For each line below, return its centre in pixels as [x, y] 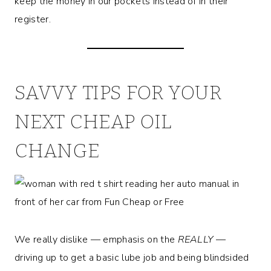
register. [33, 19]
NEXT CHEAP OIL [93, 121]
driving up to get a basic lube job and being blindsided [132, 257]
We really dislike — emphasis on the [96, 239]
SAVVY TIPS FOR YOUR [118, 92]
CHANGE [57, 150]
